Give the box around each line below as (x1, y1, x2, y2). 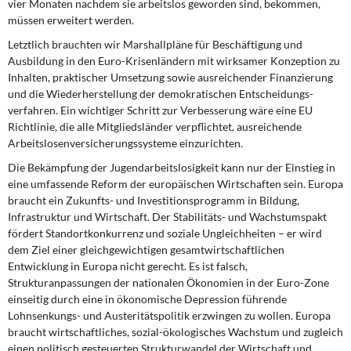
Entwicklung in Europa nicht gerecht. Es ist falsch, (8, 259, 248, 273)
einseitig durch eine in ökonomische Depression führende (8, 292, 287, 306)
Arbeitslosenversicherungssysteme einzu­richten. (8, 136, 243, 150)
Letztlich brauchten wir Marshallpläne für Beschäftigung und (8, 38, 302, 51)
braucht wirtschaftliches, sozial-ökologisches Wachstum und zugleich (8, 325, 343, 338)
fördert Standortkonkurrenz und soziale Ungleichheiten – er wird (8, 226, 322, 240)
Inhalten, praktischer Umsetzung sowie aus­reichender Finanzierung (8, 71, 333, 84)
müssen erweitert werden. (8, 13, 134, 27)
